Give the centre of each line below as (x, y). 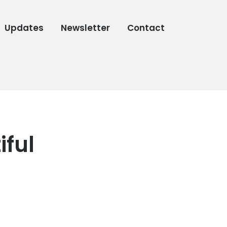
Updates (24, 28)
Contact (146, 28)
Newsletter (86, 28)
